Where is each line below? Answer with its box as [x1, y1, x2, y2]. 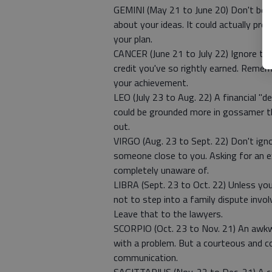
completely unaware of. [114, 163, 209, 178]
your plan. [114, 32, 152, 47]
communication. [114, 250, 178, 265]
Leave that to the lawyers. [114, 206, 223, 222]
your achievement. [114, 75, 188, 90]
